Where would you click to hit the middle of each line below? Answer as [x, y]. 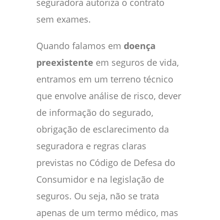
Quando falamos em [80, 45]
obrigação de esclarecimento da [103, 129]
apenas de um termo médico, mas [107, 212]
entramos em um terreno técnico [105, 79]
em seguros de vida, [136, 62]
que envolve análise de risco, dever [109, 96]
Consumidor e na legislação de [100, 179]
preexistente [65, 62]
